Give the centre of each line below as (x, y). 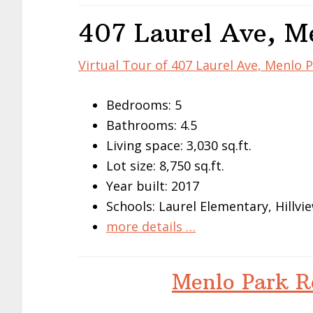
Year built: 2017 (153, 186)
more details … (151, 226)
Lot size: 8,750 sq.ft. (165, 166)
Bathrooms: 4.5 (152, 125)
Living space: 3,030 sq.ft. (179, 145)
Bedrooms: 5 (144, 105)
